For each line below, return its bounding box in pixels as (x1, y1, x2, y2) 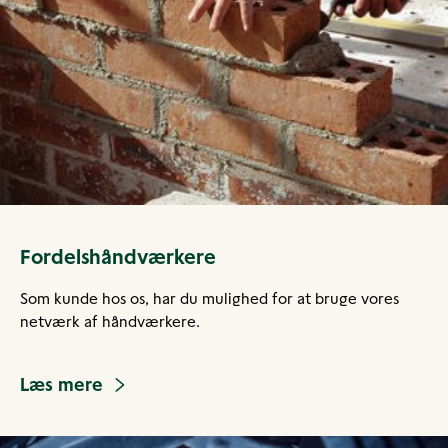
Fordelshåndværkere (20, 244, 216, 271)
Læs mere (20, 373, 103, 397)
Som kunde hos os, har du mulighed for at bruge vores (20, 289, 399, 309)
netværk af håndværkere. (20, 312, 204, 332)
